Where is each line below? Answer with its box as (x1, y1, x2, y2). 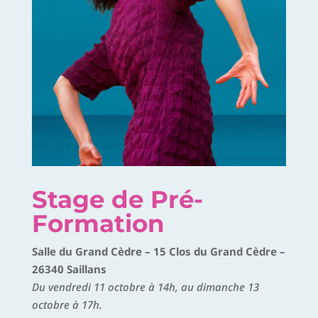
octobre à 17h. (31, 297, 102, 312)
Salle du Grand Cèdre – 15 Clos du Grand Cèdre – (31, 244, 285, 259)
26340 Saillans (31, 262, 106, 277)
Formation (31, 209, 165, 239)
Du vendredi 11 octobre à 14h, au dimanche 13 (31, 280, 259, 295)
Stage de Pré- (31, 185, 203, 215)
